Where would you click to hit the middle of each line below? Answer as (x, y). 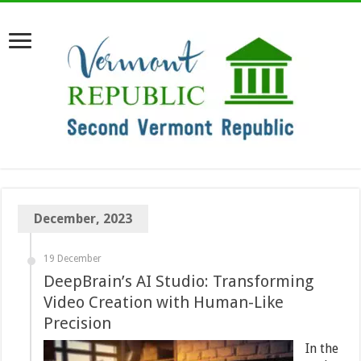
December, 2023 (83, 219)
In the (322, 349)
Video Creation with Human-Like (164, 302)
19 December (73, 259)
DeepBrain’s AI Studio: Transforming (179, 281)
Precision (78, 323)
